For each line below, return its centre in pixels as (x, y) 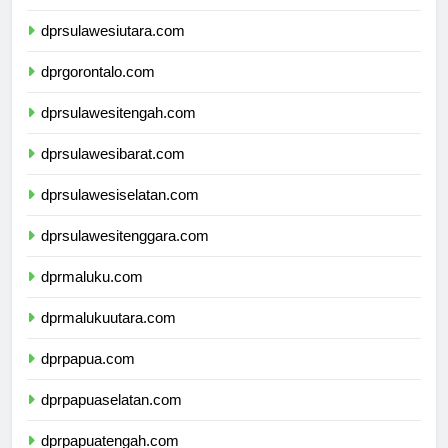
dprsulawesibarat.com (113, 172)
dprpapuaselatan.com (111, 418)
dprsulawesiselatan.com (120, 213)
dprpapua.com (88, 377)
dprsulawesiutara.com (113, 49)
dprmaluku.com (92, 295)
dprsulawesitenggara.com (125, 254)
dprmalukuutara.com (108, 336)
